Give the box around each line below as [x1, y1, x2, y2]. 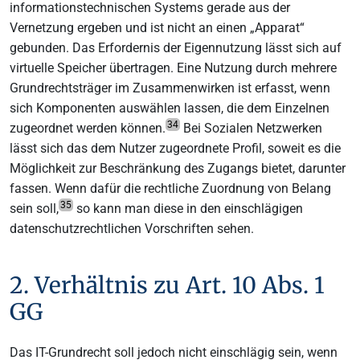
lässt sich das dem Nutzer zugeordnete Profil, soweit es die [10, 140, 341, 156]
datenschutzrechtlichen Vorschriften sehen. [10, 220, 254, 236]
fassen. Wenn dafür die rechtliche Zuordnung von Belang [10, 180, 331, 196]
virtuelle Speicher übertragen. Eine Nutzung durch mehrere [10, 59, 337, 76]
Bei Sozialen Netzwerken [180, 120, 322, 136]
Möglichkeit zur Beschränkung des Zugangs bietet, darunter [10, 160, 346, 176]
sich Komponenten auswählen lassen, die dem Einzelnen [10, 100, 329, 116]
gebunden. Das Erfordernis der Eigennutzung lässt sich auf [10, 39, 342, 55]
